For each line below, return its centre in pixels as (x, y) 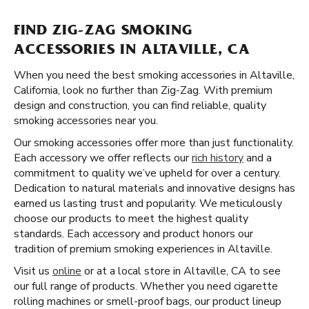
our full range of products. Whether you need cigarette (146, 286)
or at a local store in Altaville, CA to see (181, 271)
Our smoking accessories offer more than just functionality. (154, 143)
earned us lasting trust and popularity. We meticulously (148, 203)
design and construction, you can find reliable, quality (140, 106)
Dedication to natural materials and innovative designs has (154, 188)
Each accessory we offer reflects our (103, 158)
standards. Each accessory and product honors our (133, 234)
